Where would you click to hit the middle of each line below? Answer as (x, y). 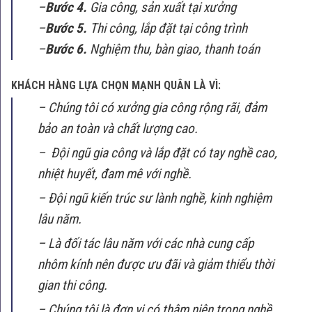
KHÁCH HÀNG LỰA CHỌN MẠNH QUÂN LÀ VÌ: (116, 85)
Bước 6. (66, 49)
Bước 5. (66, 28)
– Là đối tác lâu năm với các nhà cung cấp (146, 243)
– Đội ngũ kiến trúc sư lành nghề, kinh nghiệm (155, 198)
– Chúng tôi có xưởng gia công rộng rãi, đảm (152, 107)
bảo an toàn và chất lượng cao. (118, 128)
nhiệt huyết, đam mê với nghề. (115, 173)
